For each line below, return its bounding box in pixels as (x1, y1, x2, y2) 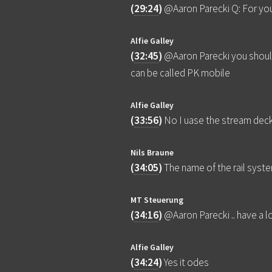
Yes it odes (164, 256, 209, 270)
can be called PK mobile (131, 66, 231, 80)
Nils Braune (131, 147, 174, 158)
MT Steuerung (131, 194, 184, 206)
